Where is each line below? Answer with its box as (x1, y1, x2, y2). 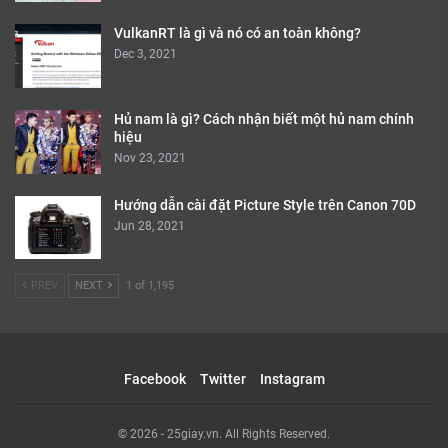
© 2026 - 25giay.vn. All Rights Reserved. (118, 427, 330, 442)
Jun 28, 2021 (114, 218, 185, 233)
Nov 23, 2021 (114, 150, 186, 165)
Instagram (259, 371, 325, 388)
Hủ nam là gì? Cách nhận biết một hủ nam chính (114, 110, 414, 127)
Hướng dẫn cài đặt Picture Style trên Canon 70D (114, 196, 416, 213)
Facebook (123, 371, 186, 388)
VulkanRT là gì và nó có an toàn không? (114, 25, 361, 42)
